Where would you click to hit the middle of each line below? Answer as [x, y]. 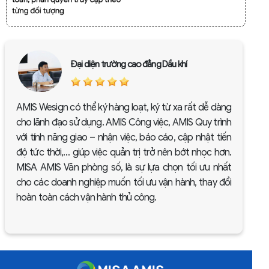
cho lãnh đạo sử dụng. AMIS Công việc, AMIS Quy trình [124, 122]
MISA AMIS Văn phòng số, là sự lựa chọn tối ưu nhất [124, 168]
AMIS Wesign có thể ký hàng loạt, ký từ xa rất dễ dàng [124, 107]
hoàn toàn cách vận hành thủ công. [86, 198]
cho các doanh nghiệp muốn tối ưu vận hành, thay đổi [124, 183]
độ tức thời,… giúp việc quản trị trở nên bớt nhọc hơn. [124, 153]
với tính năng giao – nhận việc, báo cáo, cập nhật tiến [124, 138]
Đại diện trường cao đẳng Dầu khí [128, 64]
